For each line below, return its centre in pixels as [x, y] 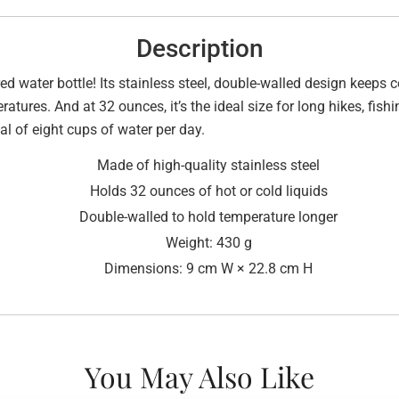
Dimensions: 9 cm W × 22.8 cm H [208, 268]
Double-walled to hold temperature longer [208, 216]
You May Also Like [199, 376]
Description [199, 48]
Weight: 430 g [208, 242]
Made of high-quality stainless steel [208, 165]
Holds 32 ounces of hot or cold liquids [208, 191]
